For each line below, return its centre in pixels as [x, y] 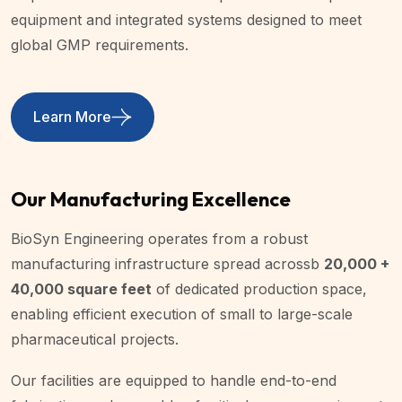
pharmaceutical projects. [95, 339]
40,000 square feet [81, 288]
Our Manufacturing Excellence [151, 199]
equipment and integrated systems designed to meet [186, 19]
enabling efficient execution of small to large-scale [182, 314]
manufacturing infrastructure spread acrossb [167, 263]
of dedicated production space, [259, 288]
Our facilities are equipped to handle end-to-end [174, 380]
